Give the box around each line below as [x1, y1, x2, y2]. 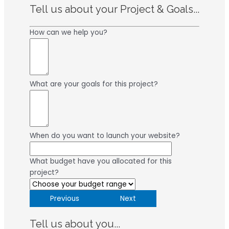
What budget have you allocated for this [30, 156, 172, 166]
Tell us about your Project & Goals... [30, 3, 199, 15]
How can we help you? [30, 27, 107, 37]
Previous [50, 193, 79, 203]
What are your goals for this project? [30, 79, 158, 89]
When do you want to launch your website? [30, 130, 180, 141]
